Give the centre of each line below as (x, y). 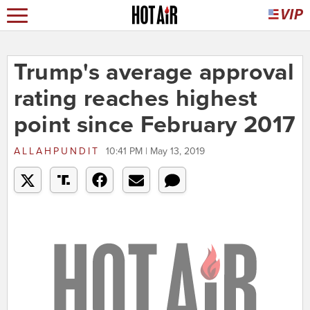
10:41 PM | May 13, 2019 (155, 152)
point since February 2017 (155, 125)
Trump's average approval (154, 73)
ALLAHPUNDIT (56, 152)
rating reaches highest (135, 99)
